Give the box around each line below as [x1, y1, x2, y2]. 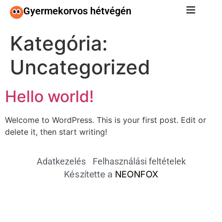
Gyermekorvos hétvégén [23, 5, 132, 17]
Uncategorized [10, 55, 150, 79]
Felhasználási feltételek [92, 156, 186, 167]
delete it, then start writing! [5, 127, 107, 137]
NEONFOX [114, 169, 158, 180]
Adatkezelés [36, 156, 86, 167]
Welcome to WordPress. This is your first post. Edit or [5, 115, 206, 125]
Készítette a [64, 169, 115, 180]
